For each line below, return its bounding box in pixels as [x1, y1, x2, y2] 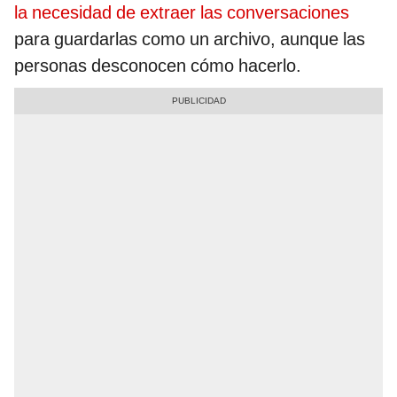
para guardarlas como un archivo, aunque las [14, 28, 365, 51]
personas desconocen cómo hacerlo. [14, 55, 301, 77]
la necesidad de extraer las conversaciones [14, 2, 349, 24]
